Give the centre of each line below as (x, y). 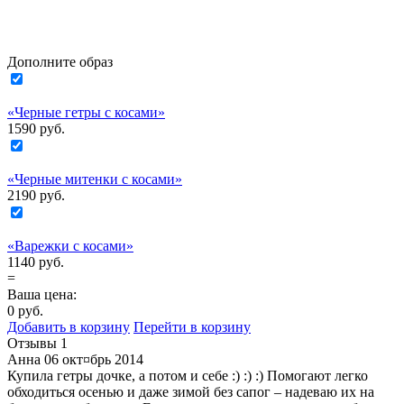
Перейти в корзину (192, 327)
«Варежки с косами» (70, 246)
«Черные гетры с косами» (86, 112)
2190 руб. (36, 195)
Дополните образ (60, 62)
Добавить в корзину (69, 327)
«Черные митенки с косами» (95, 179)
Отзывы (34, 343)
